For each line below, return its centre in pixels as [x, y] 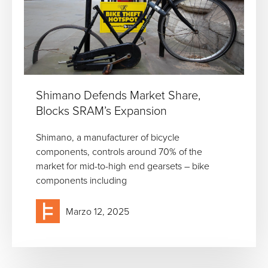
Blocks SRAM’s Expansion [101, 110]
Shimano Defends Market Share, [118, 94]
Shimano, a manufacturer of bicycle [108, 137]
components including [81, 180]
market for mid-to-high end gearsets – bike [123, 165]
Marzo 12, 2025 [98, 211]
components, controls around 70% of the [119, 151]
